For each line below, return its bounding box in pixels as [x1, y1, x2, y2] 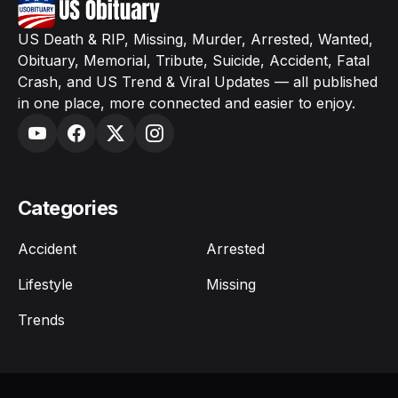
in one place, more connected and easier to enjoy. [18, 94, 355, 112]
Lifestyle [18, 275, 73, 293]
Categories [18, 196, 118, 219]
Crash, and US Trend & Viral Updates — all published [18, 73, 378, 91]
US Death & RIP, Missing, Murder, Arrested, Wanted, [18, 30, 373, 48]
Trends [18, 311, 65, 329]
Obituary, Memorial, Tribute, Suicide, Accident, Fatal [18, 52, 370, 69]
